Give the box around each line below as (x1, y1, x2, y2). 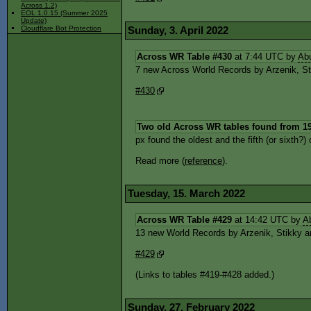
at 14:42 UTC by (232, 215, 303, 225)
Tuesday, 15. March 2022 (128, 187, 245, 199)
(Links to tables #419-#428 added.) (135, 269, 274, 280)
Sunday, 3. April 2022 (128, 24, 228, 36)
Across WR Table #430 (137, 51, 232, 62)
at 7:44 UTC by (232, 51, 298, 62)
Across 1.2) (21, 1, 57, 10)
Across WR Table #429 (137, 215, 232, 225)
